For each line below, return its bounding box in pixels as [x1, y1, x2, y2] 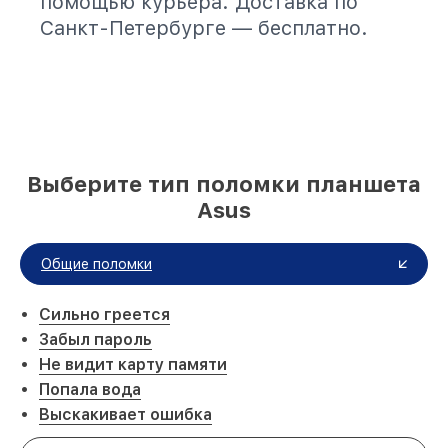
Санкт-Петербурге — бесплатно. [40, 16, 368, 40]
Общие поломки [41, 256, 152, 272]
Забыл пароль [39, 330, 152, 349]
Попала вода [39, 380, 141, 399]
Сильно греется [39, 305, 170, 324]
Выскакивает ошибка [39, 405, 212, 424]
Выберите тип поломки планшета [27, 171, 421, 197]
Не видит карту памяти [39, 355, 227, 374]
